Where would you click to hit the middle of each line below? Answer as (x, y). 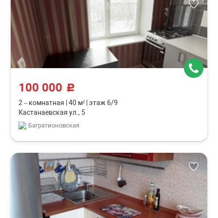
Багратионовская (54, 125)
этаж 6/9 (103, 103)
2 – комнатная (42, 103)
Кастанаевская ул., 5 (52, 112)
